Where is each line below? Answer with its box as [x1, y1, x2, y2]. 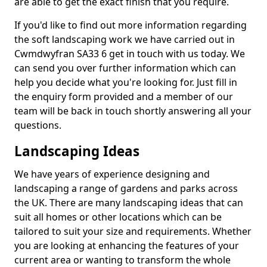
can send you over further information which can [14, 61, 236, 74]
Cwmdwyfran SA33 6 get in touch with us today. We [14, 47, 245, 60]
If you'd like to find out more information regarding [14, 18, 247, 32]
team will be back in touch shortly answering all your [14, 104, 252, 117]
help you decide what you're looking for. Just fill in [14, 76, 237, 89]
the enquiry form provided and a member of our [14, 90, 233, 103]
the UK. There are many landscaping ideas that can [14, 196, 243, 209]
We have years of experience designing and [14, 167, 210, 181]
